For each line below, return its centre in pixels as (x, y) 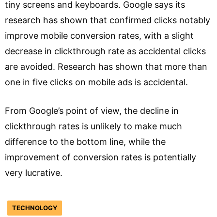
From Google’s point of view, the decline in (92, 110)
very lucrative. (34, 172)
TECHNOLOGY (35, 208)
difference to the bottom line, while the (85, 141)
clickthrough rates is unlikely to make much (93, 126)
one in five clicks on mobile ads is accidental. (96, 82)
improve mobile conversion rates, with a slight (99, 35)
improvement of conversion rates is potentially (101, 157)
